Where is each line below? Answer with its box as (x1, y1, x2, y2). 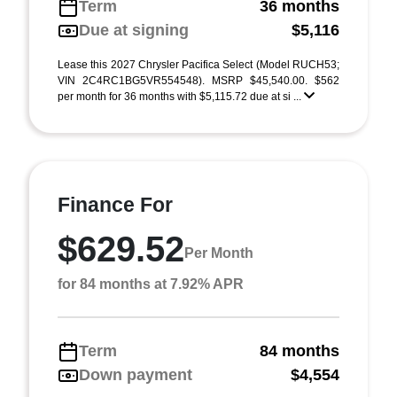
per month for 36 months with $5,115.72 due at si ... (58, 90, 304, 103)
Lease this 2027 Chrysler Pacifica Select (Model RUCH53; (58, 58, 339, 71)
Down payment (79, 366, 192, 384)
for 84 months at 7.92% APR (58, 276, 244, 292)
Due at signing (79, 21, 189, 39)
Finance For (58, 193, 173, 216)
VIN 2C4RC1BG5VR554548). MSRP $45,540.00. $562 (58, 74, 339, 87)
